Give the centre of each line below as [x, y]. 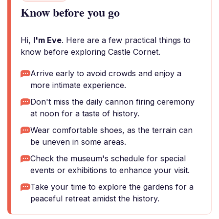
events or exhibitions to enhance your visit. [110, 170]
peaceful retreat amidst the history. [95, 198]
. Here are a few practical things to [126, 40]
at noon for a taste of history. [85, 113]
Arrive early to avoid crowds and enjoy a [106, 73]
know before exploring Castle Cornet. [90, 52]
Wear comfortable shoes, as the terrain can [111, 130]
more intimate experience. [78, 85]
